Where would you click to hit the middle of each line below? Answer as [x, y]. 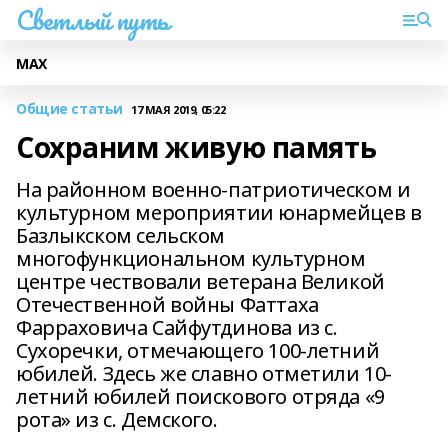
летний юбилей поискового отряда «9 [200, 396]
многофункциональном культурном [191, 258]
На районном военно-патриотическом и [213, 189]
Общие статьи [69, 108]
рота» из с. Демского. [117, 419]
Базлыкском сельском [121, 235]
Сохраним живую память [196, 147]
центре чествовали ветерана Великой [200, 281]
